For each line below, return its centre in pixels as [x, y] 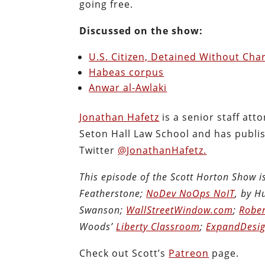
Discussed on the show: [141, 30]
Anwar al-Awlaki [128, 87]
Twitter [99, 150]
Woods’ [98, 226]
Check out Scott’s [124, 253]
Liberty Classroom [158, 226]
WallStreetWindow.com [180, 210]
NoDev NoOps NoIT [191, 193]
